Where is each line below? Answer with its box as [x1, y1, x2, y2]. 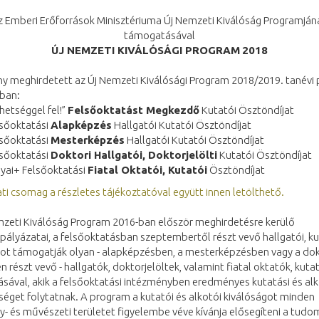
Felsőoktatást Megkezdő [68, 104, 199, 116]
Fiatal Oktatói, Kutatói [88, 164, 207, 176]
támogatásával [123, 29, 195, 41]
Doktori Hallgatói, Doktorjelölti [51, 149, 217, 161]
